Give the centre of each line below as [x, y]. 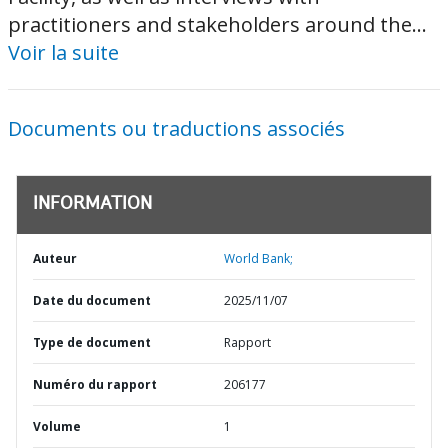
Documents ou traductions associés [176, 128]
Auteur [55, 258]
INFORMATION [92, 205]
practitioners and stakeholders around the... [217, 24]
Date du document [92, 300]
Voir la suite [63, 52]
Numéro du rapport [95, 384]
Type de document [92, 342]
